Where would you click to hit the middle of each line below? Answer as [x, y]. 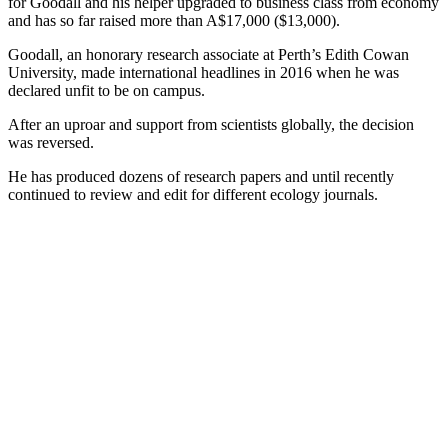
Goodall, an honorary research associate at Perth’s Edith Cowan [208, 54]
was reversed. [51, 142]
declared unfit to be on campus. [106, 90]
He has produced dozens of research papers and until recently [201, 176]
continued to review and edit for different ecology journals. [193, 194]
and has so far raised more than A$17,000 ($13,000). [174, 20]
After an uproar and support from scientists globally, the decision [211, 124]
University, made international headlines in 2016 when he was [203, 72]
